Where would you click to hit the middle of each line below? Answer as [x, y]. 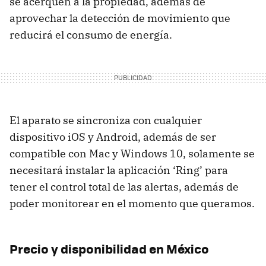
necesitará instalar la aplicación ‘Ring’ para [119, 170]
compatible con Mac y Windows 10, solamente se [132, 153]
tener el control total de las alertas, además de [124, 186]
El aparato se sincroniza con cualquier [106, 120]
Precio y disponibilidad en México [109, 248]
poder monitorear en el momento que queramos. [132, 203]
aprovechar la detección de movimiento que [120, 18]
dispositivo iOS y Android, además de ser [113, 137]
